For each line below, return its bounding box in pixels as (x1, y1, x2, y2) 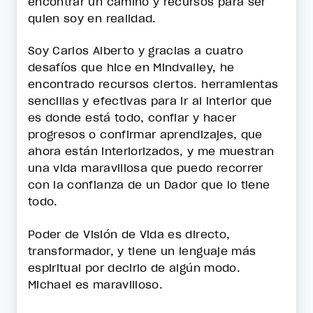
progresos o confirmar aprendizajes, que (28, 127, 263, 142)
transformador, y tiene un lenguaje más (28, 243, 256, 258)
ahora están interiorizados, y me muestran (28, 144, 275, 159)
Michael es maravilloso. (28, 277, 167, 291)
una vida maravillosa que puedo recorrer (28, 161, 263, 175)
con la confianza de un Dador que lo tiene (28, 177, 270, 192)
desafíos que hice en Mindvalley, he (28, 60, 235, 75)
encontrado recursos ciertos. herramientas (28, 77, 279, 92)
